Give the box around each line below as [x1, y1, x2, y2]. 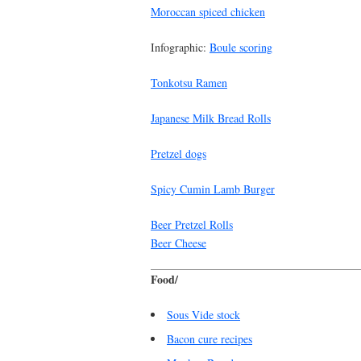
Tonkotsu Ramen [151, 74, 227, 90]
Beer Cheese [151, 234, 206, 251]
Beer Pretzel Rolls [151, 216, 233, 232]
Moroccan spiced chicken [151, 3, 265, 19]
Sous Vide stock [167, 306, 240, 322]
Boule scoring [210, 39, 272, 55]
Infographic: [151, 39, 210, 55]
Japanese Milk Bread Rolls [151, 110, 271, 126]
